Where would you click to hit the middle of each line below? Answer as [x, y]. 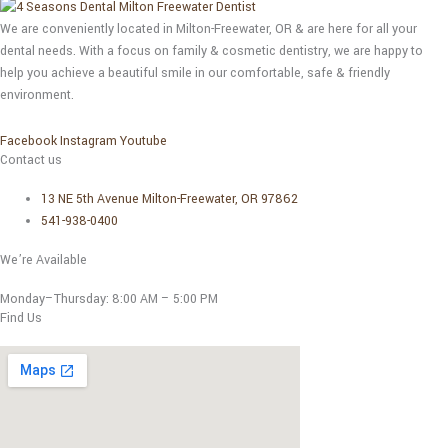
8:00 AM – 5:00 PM [165, 299]
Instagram [88, 140]
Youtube [143, 140]
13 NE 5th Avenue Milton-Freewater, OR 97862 [170, 198]
